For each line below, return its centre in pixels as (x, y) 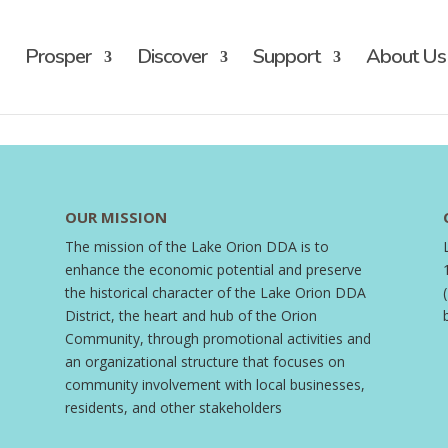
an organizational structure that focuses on (204, 361)
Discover (171, 56)
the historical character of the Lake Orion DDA (215, 292)
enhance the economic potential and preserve (213, 269)
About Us (405, 56)
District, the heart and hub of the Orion (190, 315)
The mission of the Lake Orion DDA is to (196, 246)
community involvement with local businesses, (214, 384)
